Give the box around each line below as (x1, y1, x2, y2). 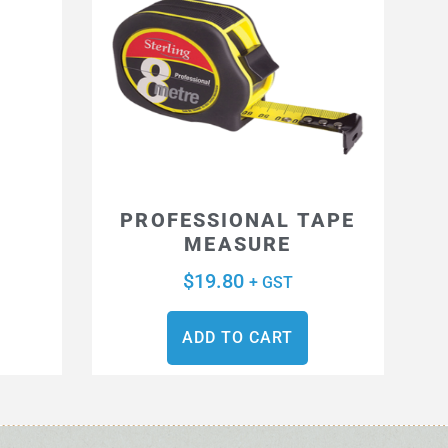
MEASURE (184, 232, 292, 257)
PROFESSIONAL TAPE (120, 208, 356, 233)
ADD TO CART (182, 328, 294, 348)
